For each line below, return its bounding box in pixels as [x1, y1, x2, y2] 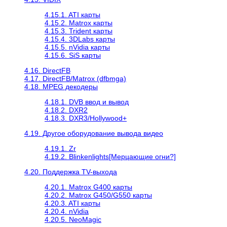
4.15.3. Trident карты [45, 26, 112, 35]
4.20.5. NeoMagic [45, 215, 101, 223]
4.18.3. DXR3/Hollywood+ [45, 113, 127, 122]
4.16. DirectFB [24, 66, 70, 74]
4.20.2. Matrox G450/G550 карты [45, 191, 152, 199]
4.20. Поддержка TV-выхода [24, 167, 117, 176]
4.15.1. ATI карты [45, 10, 100, 19]
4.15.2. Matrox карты [45, 18, 112, 27]
